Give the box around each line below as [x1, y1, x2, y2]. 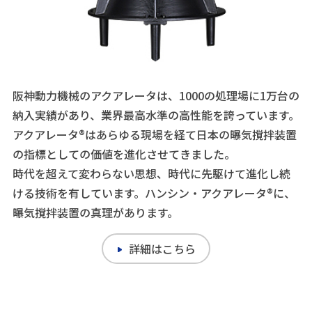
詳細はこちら [128, 240, 196, 257]
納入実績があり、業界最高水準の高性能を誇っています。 [12, 106, 299, 123]
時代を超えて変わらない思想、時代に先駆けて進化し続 [12, 164, 290, 182]
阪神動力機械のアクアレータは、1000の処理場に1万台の [12, 86, 299, 104]
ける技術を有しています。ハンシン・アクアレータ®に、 [12, 184, 295, 201]
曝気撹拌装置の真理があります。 [12, 203, 178, 221]
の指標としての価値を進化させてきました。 [12, 145, 235, 162]
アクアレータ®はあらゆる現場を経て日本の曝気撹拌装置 [12, 125, 297, 143]
